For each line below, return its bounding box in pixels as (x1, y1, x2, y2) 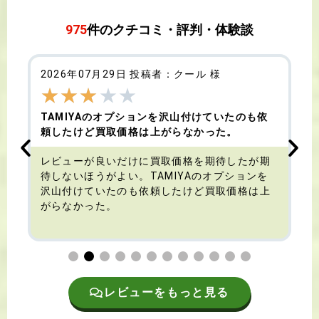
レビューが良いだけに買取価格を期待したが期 (40, 155, 271, 167)
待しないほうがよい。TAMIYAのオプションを (40, 170, 268, 182)
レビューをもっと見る (104, 286, 230, 300)
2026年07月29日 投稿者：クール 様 (40, 68, 221, 80)
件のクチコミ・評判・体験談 (87, 22, 253, 38)
